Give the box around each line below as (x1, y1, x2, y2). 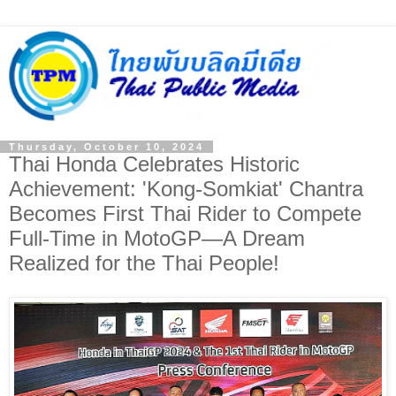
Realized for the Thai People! (9, 250, 279, 275)
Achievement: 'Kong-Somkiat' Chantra (9, 176, 363, 201)
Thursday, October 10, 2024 (9, 141, 204, 152)
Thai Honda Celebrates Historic (9, 151, 300, 176)
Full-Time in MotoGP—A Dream (9, 225, 305, 250)
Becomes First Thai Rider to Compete (9, 201, 362, 225)
